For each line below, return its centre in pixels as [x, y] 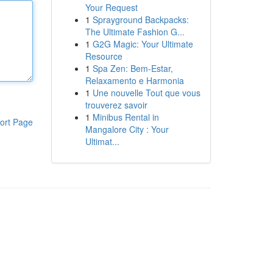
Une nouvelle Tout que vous [146, 93]
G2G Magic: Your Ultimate [143, 44]
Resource [104, 56]
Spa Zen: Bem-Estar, [133, 68]
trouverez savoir [116, 105]
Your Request [111, 7]
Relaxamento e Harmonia [134, 80]
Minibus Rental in [126, 117]
